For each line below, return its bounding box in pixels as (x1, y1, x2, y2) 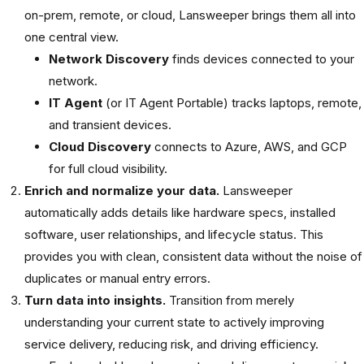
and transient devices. (49, 116, 171, 132)
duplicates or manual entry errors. (24, 270, 210, 286)
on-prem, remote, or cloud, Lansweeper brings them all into (24, 6, 356, 23)
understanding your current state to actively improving (24, 314, 324, 330)
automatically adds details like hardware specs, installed (24, 204, 336, 220)
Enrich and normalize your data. (24, 182, 219, 198)
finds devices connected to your (169, 50, 354, 67)
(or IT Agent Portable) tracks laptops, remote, (102, 94, 362, 110)
